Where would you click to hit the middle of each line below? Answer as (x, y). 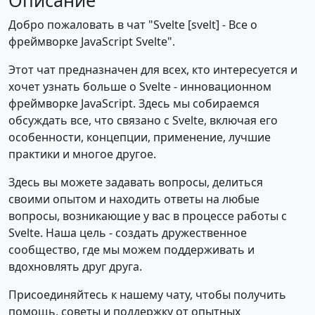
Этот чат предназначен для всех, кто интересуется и (153, 70)
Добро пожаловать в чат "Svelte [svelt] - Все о (133, 25)
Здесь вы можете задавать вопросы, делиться (136, 182)
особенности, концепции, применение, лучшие (140, 137)
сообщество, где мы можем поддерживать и (131, 250)
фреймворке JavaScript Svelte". (92, 42)
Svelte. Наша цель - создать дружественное (128, 233)
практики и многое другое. (82, 154)
